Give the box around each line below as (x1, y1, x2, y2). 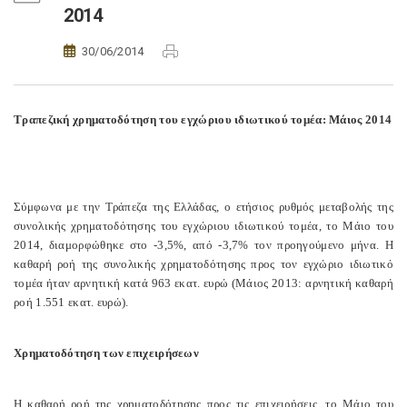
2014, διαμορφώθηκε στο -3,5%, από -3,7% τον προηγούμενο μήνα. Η (14, 238, 393, 252)
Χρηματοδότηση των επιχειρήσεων (14, 346, 199, 360)
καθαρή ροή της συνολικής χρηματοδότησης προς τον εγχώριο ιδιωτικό (14, 257, 393, 271)
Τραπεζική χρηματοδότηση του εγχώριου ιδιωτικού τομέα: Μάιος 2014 (14, 113, 392, 126)
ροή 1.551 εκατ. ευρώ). (14, 295, 129, 309)
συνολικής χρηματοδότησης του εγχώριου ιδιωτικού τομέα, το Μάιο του (14, 219, 393, 233)
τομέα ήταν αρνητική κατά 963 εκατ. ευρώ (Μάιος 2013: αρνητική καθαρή (14, 276, 393, 290)
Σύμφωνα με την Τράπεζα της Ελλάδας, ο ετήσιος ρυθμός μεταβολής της (14, 200, 393, 213)
